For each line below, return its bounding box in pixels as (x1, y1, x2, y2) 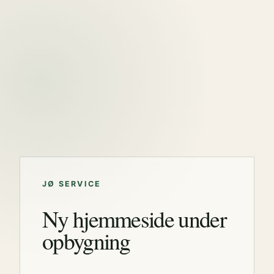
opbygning (42, 225, 130, 256)
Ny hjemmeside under (42, 203, 226, 234)
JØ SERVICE (42, 179, 102, 188)
